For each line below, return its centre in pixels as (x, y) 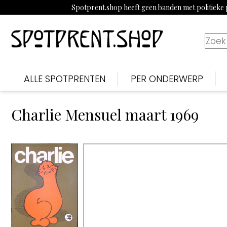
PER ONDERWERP (167, 79)
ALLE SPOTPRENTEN (65, 79)
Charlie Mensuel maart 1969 (105, 115)
